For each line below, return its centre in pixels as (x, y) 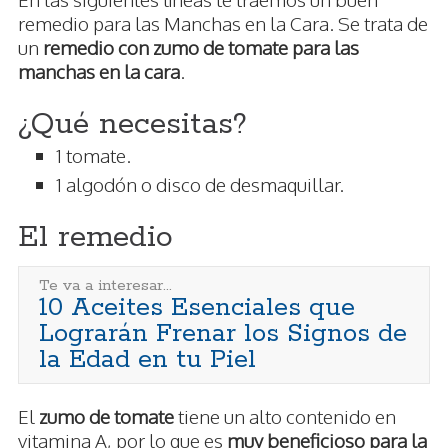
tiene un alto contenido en (285, 416)
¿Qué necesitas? (132, 125)
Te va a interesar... (105, 286)
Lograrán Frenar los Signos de (223, 334)
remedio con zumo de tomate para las (201, 47)
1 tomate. (93, 155)
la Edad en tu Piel (147, 360)
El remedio (95, 238)
